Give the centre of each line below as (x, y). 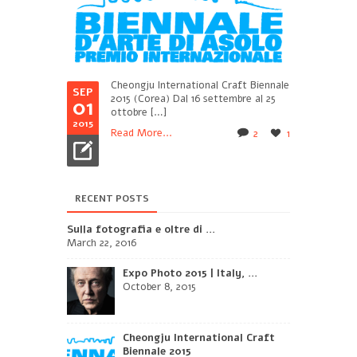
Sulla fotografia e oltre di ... (141, 229)
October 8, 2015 (159, 286)
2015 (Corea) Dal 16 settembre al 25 (193, 98)
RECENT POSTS (112, 198)
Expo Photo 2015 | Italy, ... (190, 273)
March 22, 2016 (102, 243)
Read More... (141, 133)
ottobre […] (139, 112)
